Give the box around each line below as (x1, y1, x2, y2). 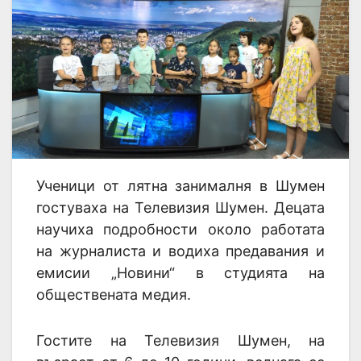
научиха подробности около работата (36, 220, 325, 238)
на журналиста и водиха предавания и (36, 242, 325, 259)
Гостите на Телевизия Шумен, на (36, 331, 325, 349)
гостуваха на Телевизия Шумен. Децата (36, 198, 325, 216)
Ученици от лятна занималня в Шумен (36, 176, 325, 194)
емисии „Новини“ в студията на (36, 263, 325, 281)
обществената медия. (36, 285, 191, 303)
